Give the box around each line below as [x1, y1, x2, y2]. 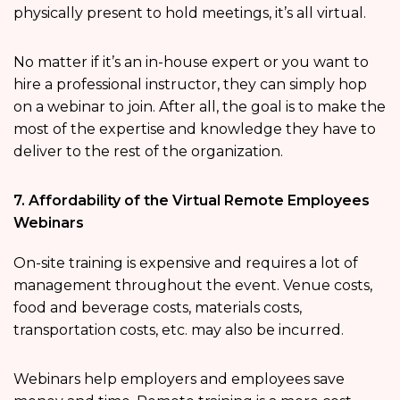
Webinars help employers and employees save [13, 371, 345, 388]
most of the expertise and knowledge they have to [13, 121, 376, 138]
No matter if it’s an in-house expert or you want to [13, 54, 369, 71]
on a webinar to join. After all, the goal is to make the [13, 98, 386, 116]
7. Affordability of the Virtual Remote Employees [13, 192, 370, 210]
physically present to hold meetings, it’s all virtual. [13, 4, 366, 22]
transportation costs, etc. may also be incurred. [13, 321, 344, 339]
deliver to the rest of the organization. [13, 143, 283, 161]
